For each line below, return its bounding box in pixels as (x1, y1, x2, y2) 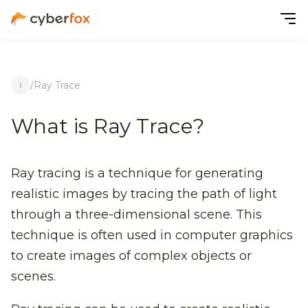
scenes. (11, 269, 56, 284)
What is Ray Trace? (11, 113, 204, 139)
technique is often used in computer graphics (11, 228, 293, 243)
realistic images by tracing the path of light (11, 186, 277, 201)
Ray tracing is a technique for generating (11, 166, 263, 181)
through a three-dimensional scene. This (11, 207, 262, 222)
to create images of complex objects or (11, 248, 252, 263)
